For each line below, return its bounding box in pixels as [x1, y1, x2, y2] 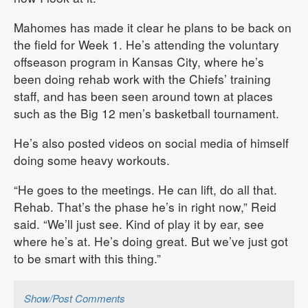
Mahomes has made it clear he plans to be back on [14, 19, 291, 36]
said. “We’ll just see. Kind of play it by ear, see [14, 215, 264, 232]
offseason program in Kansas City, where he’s [14, 53, 264, 70]
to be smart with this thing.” [14, 250, 161, 267]
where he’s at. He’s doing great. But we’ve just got [14, 232, 288, 250]
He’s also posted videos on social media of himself [14, 134, 289, 151]
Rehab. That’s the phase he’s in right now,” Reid [14, 198, 276, 215]
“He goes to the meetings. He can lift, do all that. [14, 181, 277, 198]
